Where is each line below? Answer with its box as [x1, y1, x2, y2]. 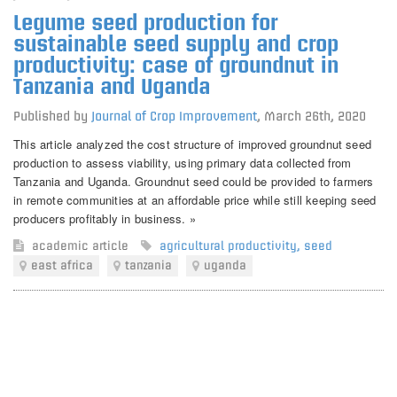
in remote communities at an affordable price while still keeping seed [13, 191, 377, 208]
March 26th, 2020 [264, 109, 366, 123]
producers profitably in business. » [13, 209, 196, 227]
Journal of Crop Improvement [91, 109, 257, 123]
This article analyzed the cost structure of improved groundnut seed [13, 135, 372, 152]
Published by [13, 109, 91, 123]
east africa [31, 258, 93, 272]
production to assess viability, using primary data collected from [13, 153, 352, 171]
